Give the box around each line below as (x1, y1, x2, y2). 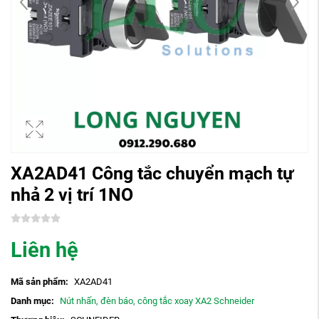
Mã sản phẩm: (11, 276, 68, 287)
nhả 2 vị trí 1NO (11, 184, 133, 205)
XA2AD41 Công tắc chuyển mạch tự (11, 162, 293, 184)
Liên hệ (11, 238, 78, 263)
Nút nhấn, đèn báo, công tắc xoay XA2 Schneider (59, 295, 254, 306)
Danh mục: (11, 295, 54, 306)
